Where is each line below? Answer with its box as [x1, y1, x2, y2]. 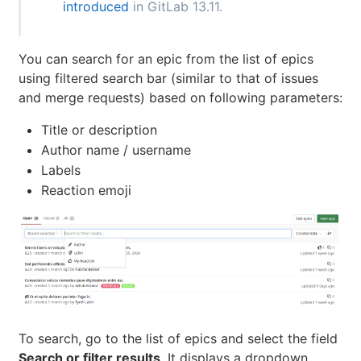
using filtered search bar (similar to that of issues [19, 70, 318, 86]
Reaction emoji [41, 182, 131, 198]
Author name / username [41, 142, 191, 158]
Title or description [41, 122, 157, 138]
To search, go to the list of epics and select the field [19, 330, 338, 346]
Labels [41, 162, 81, 178]
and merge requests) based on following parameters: [19, 89, 342, 106]
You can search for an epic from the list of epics [19, 51, 313, 67]
